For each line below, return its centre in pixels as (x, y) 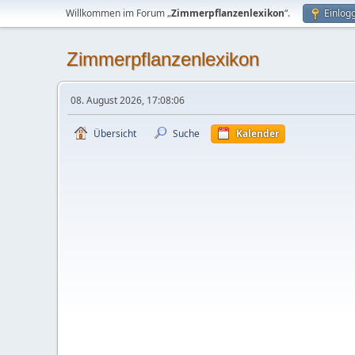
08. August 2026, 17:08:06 (128, 100)
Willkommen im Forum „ (118, 13)
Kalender (258, 134)
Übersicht (115, 134)
